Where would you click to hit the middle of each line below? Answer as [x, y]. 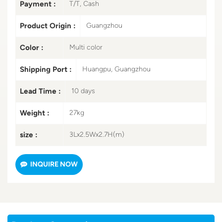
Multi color [86, 47]
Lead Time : [40, 91]
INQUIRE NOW [54, 164]
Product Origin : [48, 26]
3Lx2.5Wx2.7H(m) [97, 134]
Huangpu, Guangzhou [116, 69]
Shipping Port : [46, 69]
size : [29, 135]
